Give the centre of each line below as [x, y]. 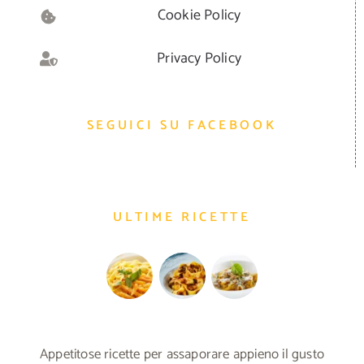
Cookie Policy [199, 16]
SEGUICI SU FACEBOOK [182, 126]
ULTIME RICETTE [182, 218]
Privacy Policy [199, 58]
